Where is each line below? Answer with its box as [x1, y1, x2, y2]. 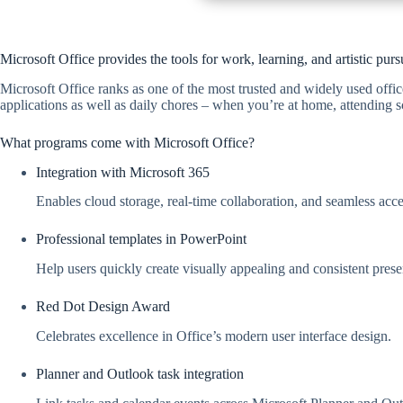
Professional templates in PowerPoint [36, 231, 246, 247]
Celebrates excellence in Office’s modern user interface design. [36, 327, 391, 344]
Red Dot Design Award [36, 299, 170, 315]
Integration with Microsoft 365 [36, 164, 210, 180]
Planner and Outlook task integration [36, 365, 244, 381]
